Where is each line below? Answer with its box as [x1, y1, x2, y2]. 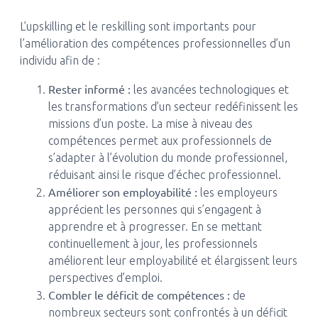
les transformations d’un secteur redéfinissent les [48, 100, 298, 113]
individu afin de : [19, 54, 100, 67]
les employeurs [197, 186, 278, 199]
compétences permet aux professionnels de [48, 134, 272, 147]
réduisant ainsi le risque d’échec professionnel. [48, 168, 281, 181]
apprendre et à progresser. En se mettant [48, 220, 262, 233]
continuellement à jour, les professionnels [48, 237, 258, 250]
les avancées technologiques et [130, 83, 289, 96]
